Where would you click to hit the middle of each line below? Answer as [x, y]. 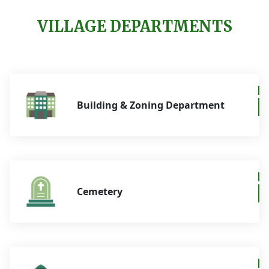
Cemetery [100, 192]
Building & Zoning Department [151, 105]
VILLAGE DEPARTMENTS [134, 27]
